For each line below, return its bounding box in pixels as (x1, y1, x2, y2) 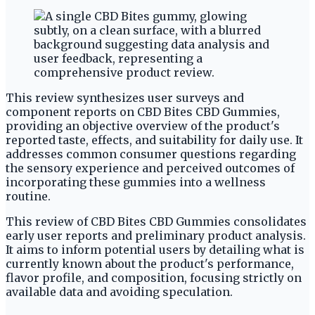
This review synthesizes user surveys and (6, 90, 244, 105)
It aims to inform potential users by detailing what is (6, 242, 304, 257)
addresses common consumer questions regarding (6, 146, 296, 161)
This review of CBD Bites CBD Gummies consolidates (6, 214, 307, 229)
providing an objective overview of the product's (6, 118, 280, 133)
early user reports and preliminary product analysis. (6, 228, 306, 243)
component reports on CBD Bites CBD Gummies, (6, 104, 280, 119)
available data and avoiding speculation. (6, 284, 233, 299)
